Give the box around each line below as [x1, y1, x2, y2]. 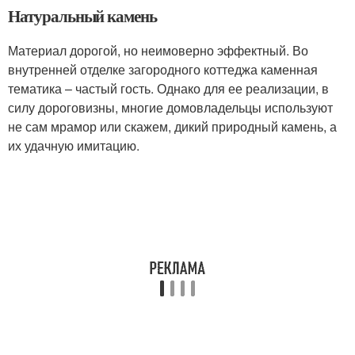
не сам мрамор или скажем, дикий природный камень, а [8, 117, 337, 136]
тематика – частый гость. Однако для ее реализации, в [8, 79, 329, 97]
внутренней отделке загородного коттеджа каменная [8, 60, 318, 78]
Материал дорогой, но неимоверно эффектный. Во [8, 41, 308, 59]
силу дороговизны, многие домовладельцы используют [8, 98, 333, 116]
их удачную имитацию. [8, 136, 139, 155]
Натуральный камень [8, 4, 158, 28]
